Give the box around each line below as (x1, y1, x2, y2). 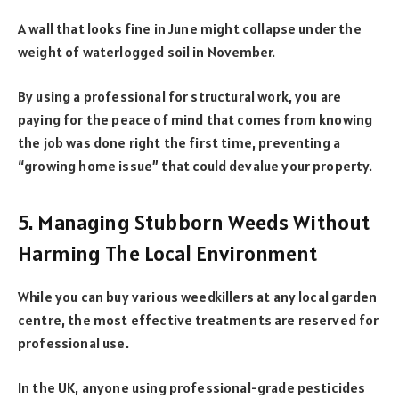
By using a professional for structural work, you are (18, 87, 342, 106)
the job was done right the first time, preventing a (18, 134, 341, 152)
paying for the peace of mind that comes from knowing (18, 110, 373, 129)
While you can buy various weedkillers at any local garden (18, 287, 378, 305)
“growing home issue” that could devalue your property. (18, 157, 373, 175)
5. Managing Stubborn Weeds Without (18, 208, 370, 236)
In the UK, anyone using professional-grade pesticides (18, 379, 366, 397)
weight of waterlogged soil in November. (18, 42, 276, 61)
